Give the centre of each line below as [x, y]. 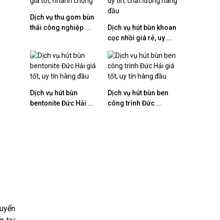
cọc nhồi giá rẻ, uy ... [140, 38]
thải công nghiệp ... [60, 27]
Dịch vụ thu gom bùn [62, 17]
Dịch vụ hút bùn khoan [142, 27]
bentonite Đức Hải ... [62, 103]
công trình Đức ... [135, 103]
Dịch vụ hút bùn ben [138, 93]
